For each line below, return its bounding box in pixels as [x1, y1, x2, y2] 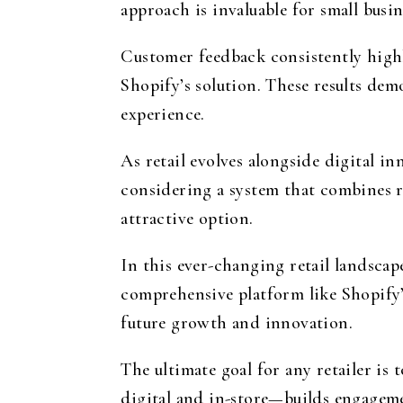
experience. [121, 103, 205, 126]
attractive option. [121, 208, 254, 230]
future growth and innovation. [121, 312, 354, 335]
